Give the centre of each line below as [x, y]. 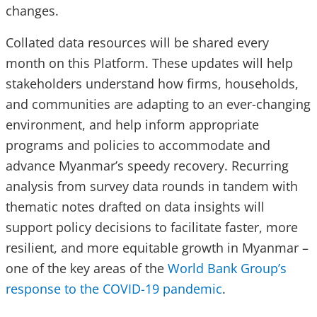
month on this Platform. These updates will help [149, 63]
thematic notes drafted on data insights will [135, 207]
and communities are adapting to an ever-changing [158, 104]
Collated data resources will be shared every [137, 43]
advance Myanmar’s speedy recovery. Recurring [147, 166]
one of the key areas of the [87, 269]
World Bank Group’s [227, 269]
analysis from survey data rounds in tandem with [152, 186]
